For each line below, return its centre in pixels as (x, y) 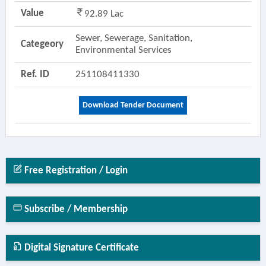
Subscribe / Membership (75, 209)
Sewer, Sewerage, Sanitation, (134, 38)
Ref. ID (35, 75)
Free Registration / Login (75, 171)
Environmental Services (124, 50)
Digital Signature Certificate (80, 248)
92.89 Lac (104, 14)
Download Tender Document (133, 105)
